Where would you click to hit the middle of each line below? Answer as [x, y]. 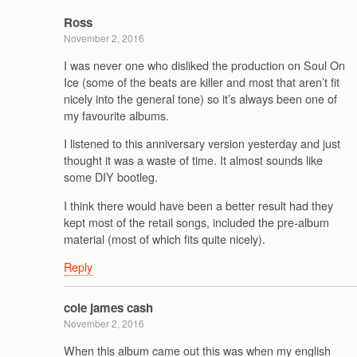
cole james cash [108, 308]
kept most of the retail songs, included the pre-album [196, 222]
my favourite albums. [116, 115]
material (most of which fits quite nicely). [165, 238]
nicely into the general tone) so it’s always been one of [200, 98]
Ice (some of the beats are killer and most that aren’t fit [202, 81]
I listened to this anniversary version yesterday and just [202, 143]
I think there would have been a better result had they [198, 205]
